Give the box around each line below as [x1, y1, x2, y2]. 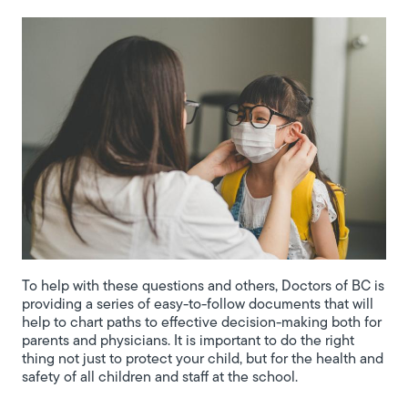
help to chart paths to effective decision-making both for [22, 315, 382, 331]
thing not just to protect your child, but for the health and [22, 352, 383, 367]
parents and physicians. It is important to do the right [22, 333, 354, 349]
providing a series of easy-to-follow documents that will [22, 297, 373, 312]
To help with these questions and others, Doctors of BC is [22, 279, 384, 294]
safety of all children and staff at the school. [22, 370, 298, 385]
